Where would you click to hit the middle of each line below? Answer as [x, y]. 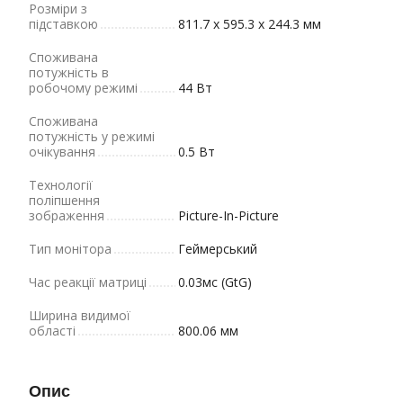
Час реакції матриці [88, 282]
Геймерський [218, 249]
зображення [67, 215]
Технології [61, 185]
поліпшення [64, 200]
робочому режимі [83, 88]
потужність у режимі [92, 136]
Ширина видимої [80, 315]
